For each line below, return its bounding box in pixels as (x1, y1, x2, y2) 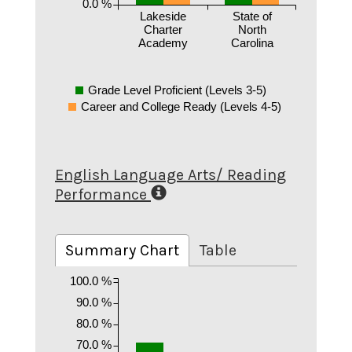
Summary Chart (65, 241, 179, 259)
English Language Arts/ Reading (55, 165, 286, 184)
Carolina (230, 35, 274, 49)
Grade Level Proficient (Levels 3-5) (88, 82, 266, 97)
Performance (55, 185, 147, 203)
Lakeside (140, 9, 186, 23)
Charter (144, 22, 182, 36)
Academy (138, 35, 188, 49)
